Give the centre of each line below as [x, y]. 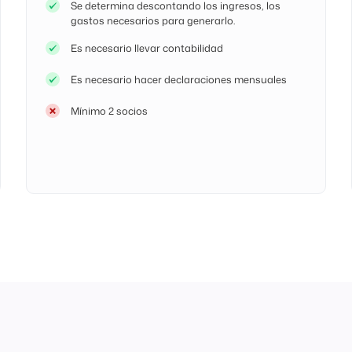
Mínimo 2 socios [110, 110]
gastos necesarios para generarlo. [153, 20]
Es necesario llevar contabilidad [147, 48]
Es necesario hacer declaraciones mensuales [179, 79]
